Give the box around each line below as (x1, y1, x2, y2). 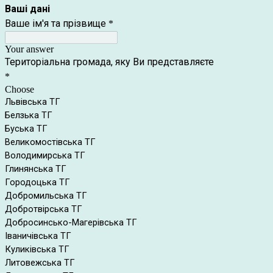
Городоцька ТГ (5, 177, 70, 188)
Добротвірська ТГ (5, 204, 82, 214)
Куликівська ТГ (5, 244, 69, 255)
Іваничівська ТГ (5, 230, 71, 241)
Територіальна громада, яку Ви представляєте (5, 56, 214, 68)
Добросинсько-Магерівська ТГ (5, 217, 137, 228)
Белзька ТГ (5, 110, 52, 121)
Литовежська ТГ (5, 257, 75, 268)
